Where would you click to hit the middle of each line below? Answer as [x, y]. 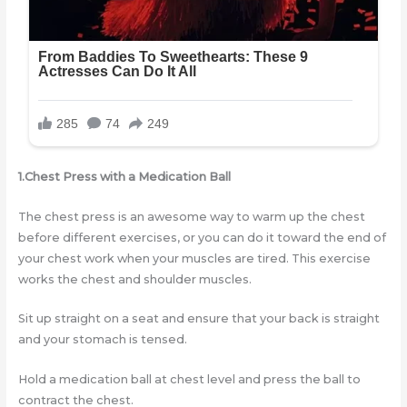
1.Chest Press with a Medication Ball [124, 177]
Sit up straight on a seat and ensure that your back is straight [199, 319]
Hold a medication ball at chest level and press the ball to [189, 379]
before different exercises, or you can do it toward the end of [202, 237]
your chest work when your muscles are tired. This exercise [194, 258]
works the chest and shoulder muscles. [134, 279]
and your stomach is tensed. [102, 340]
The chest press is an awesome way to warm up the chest [191, 216]
